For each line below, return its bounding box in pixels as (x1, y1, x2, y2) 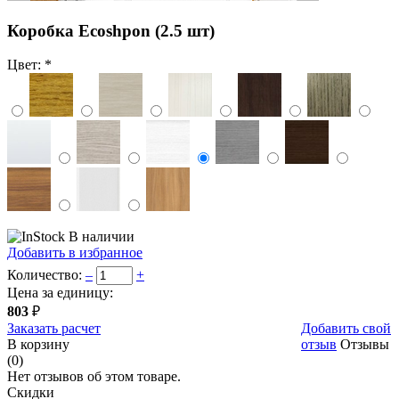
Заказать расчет (7, 321, 101, 337)
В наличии (69, 229, 134, 245)
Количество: (7, 267, 82, 283)
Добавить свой (301, 321, 391, 337)
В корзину (7, 337, 69, 353)
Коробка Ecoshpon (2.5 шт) (7, 20, 215, 40)
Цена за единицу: (7, 285, 113, 301)
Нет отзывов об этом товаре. (7, 369, 181, 385)
